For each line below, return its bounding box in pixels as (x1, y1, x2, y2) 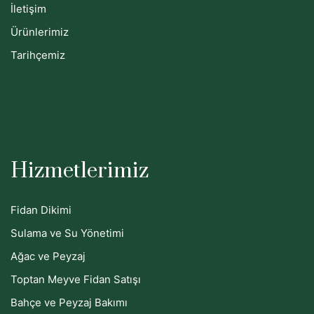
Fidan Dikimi (11, 203, 71, 217)
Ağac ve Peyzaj (11, 249, 86, 263)
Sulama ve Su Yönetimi (11, 226, 124, 240)
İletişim (11, 1, 46, 15)
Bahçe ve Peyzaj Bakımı (11, 295, 128, 309)
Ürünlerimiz (11, 25, 69, 39)
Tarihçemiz (11, 48, 65, 62)
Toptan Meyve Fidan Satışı (11, 272, 141, 286)
